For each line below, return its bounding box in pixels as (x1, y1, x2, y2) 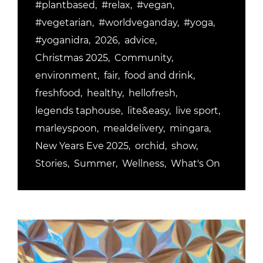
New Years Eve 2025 (35, 140, 129, 151)
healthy (87, 87, 122, 99)
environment (35, 70, 97, 81)
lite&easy (127, 105, 169, 116)
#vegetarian (35, 17, 92, 28)
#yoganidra (35, 35, 89, 46)
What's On (171, 158, 220, 169)
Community (114, 52, 171, 63)
